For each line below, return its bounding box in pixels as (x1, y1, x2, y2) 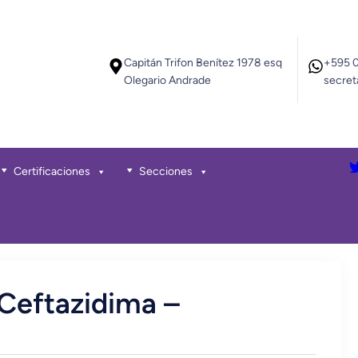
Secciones (138, 164, 193, 178)
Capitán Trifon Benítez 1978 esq (124, 55, 283, 70)
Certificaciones (13, 164, 90, 178)
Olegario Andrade (124, 73, 212, 87)
